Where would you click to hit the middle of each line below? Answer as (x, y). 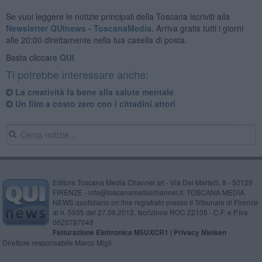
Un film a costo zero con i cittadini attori (94, 103)
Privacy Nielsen (200, 232)
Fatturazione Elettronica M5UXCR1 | (113, 232)
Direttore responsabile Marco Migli (57, 242)
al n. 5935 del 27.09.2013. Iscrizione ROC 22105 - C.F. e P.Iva (150, 212)
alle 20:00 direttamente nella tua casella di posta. (96, 39)
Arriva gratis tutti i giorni (198, 28)
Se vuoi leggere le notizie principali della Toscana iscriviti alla (118, 16)
